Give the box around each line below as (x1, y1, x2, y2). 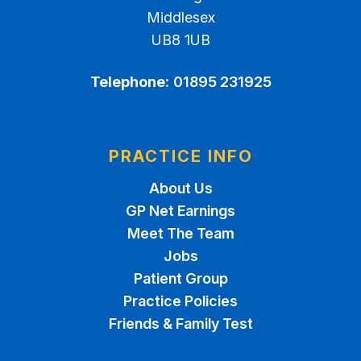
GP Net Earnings (126, 202, 235, 219)
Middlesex (146, 9, 215, 26)
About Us (148, 180, 213, 197)
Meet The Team (127, 225, 234, 242)
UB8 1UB (151, 31, 210, 48)
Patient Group (133, 270, 228, 287)
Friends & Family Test (108, 315, 253, 332)
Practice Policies (123, 293, 238, 309)
